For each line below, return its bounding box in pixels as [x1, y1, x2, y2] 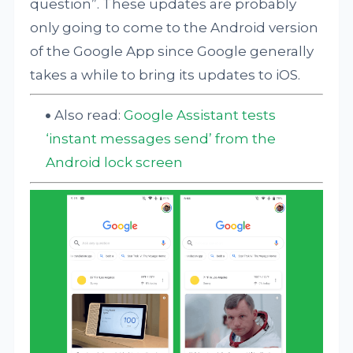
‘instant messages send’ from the [46, 130, 277, 147]
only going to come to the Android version [30, 20, 319, 35]
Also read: [54, 106, 124, 123]
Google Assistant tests [124, 106, 277, 123]
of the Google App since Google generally [30, 43, 314, 59]
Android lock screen [46, 154, 184, 170]
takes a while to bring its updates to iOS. [30, 67, 301, 83]
